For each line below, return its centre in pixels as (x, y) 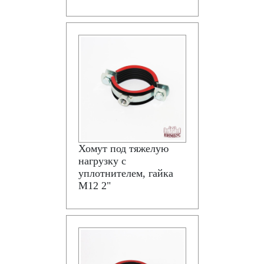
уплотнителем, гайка (126, 173)
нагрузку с (102, 161)
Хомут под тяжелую (123, 148)
